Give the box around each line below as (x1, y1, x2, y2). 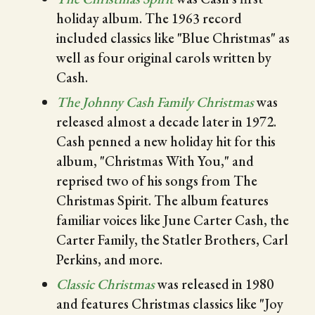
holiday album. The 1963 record (56, 8, 242, 27)
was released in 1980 (155, 274, 274, 293)
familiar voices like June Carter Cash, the (56, 210, 289, 229)
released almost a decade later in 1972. (56, 112, 276, 131)
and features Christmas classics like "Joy (56, 294, 283, 313)
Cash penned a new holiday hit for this (56, 131, 276, 150)
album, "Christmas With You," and (56, 151, 254, 170)
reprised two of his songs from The (56, 171, 257, 190)
